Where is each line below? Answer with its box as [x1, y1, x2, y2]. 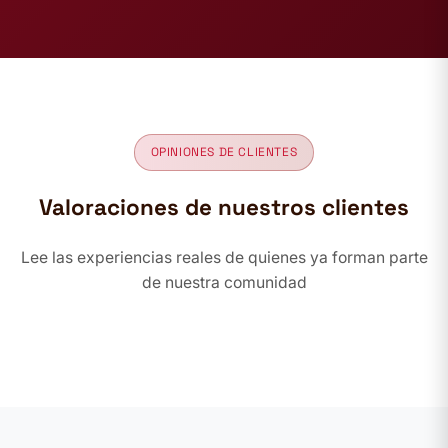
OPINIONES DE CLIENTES [150, 143, 298, 160]
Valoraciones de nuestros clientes [39, 192, 409, 222]
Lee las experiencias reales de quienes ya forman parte [20, 247, 428, 267]
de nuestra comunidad [141, 272, 307, 292]
